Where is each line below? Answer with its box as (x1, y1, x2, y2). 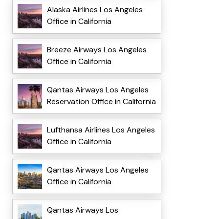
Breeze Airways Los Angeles (46, 44, 147, 55)
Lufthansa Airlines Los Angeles (46, 125, 155, 135)
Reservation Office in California (46, 96, 156, 107)
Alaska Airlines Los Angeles (46, 4, 143, 15)
